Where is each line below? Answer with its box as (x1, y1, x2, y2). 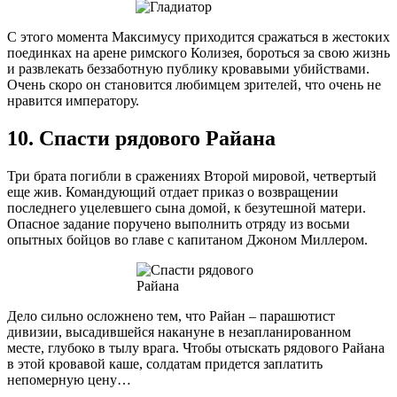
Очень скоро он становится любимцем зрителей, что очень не (7, 76, 381, 92)
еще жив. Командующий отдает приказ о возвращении (7, 183, 339, 199)
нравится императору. (7, 92, 139, 108)
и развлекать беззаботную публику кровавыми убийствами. (7, 60, 370, 76)
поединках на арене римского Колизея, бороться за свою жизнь (7, 44, 390, 60)
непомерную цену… (7, 371, 131, 387)
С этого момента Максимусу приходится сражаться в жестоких (7, 28, 390, 44)
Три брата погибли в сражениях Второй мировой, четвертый (7, 167, 377, 183)
